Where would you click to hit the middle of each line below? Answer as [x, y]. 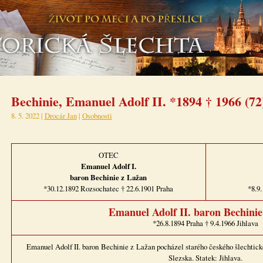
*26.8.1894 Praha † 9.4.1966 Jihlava [205, 223]
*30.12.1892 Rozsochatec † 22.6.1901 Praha [108, 189]
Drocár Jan [60, 116]
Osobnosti [97, 116]
